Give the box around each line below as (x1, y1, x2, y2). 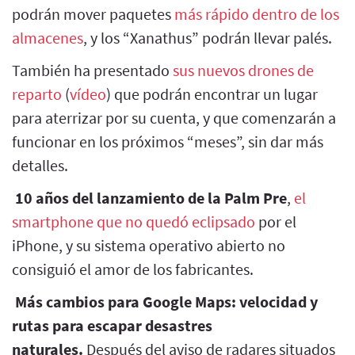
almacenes (12, 27, 83, 48)
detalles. (12, 155, 68, 175)
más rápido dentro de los (174, 3, 339, 24)
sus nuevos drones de (173, 59, 314, 80)
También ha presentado (12, 59, 173, 80)
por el (255, 211, 296, 231)
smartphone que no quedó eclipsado (12, 211, 255, 231)
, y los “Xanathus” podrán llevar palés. (83, 27, 332, 48)
